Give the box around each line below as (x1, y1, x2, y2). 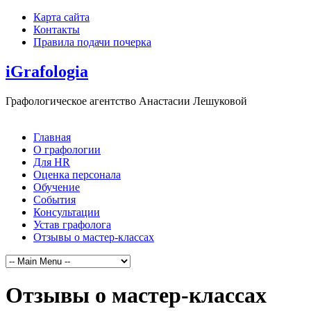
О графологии (33, 143, 101, 155)
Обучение (33, 180, 80, 193)
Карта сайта (33, 11, 90, 23)
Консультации (33, 205, 100, 218)
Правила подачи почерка (33, 36, 151, 48)
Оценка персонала (33, 168, 121, 180)
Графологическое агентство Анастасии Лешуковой (6, 94, 247, 107)
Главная (33, 131, 71, 143)
